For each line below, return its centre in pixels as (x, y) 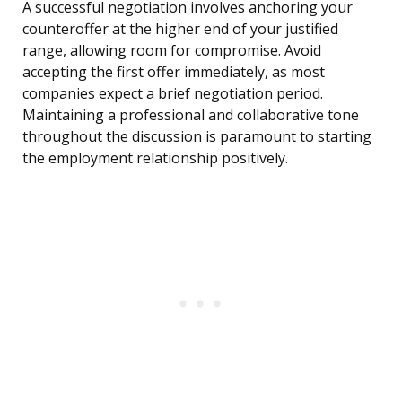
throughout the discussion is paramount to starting (197, 137)
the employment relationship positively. (155, 158)
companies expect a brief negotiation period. (173, 94)
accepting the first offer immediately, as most (174, 72)
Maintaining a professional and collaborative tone (191, 115)
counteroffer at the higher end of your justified (180, 29)
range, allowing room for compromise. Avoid (172, 51)
